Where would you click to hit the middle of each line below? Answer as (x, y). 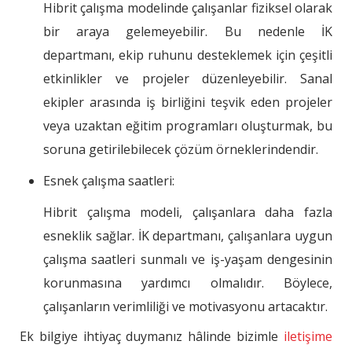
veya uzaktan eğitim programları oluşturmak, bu (188, 126)
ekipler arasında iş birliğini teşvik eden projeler (188, 103)
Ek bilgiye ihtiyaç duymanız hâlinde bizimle (152, 337)
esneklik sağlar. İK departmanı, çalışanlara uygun (188, 236)
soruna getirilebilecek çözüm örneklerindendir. (181, 150)
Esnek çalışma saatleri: (109, 181)
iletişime (308, 337)
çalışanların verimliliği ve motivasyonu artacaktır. (185, 307)
